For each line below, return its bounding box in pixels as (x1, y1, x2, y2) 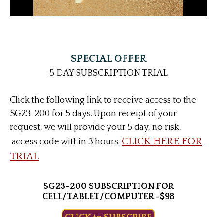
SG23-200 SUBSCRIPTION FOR (43, 181, 174, 192)
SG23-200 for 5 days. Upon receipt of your (10, 108, 177, 119)
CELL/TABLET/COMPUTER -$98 (42, 191, 175, 202)
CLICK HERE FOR (122, 136, 202, 148)
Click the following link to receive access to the (10, 95, 196, 106)
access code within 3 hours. (10, 137, 122, 147)
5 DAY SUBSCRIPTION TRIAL (49, 68, 168, 78)
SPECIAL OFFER (70, 53, 146, 65)
